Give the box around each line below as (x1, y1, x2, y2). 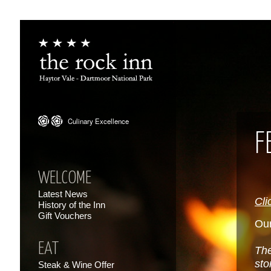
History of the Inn (38, 200, 105, 210)
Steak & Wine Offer (38, 260, 114, 270)
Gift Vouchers (38, 211, 92, 221)
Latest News (38, 189, 88, 199)
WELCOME (38, 170, 91, 187)
